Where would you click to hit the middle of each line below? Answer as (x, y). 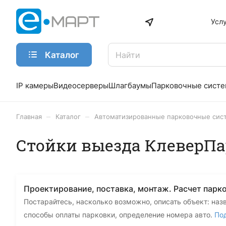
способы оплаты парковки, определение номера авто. (119, 215)
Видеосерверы (81, 86)
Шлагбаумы (130, 86)
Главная (29, 117)
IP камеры (35, 86)
